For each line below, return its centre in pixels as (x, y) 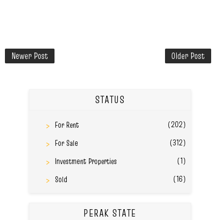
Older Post (188, 55)
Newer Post (30, 55)
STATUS (110, 99)
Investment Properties (86, 161)
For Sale (66, 143)
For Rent (67, 124)
